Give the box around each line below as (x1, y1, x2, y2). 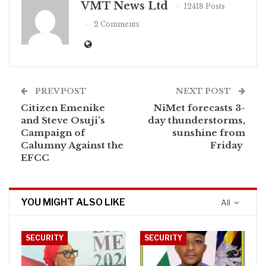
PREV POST (33, 85, 87, 96)
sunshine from (172, 126, 245, 138)
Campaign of (21, 126, 85, 138)
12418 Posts (184, 2, 225, 11)
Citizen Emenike (21, 102, 105, 113)
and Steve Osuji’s (21, 114, 105, 126)
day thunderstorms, (148, 114, 245, 126)
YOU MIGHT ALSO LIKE (21, 196, 125, 208)
